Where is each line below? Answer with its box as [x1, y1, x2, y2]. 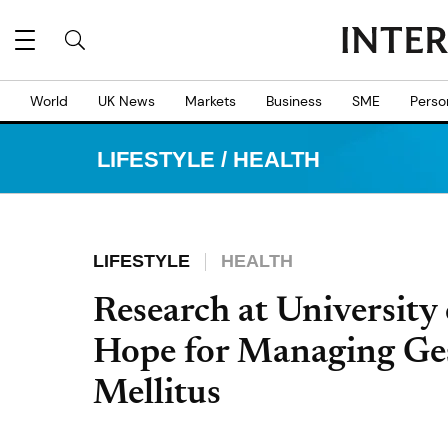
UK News [98, 92, 155, 110]
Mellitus [93, 377, 221, 413]
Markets [185, 92, 236, 110]
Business [266, 92, 322, 110]
